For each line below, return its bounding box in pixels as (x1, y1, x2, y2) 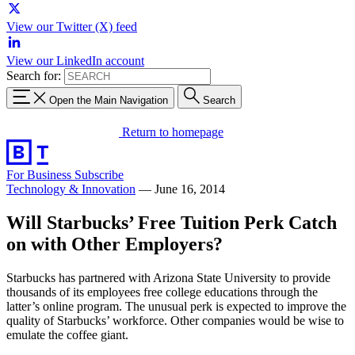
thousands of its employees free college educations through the (6, 284, 318, 299)
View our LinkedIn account (6, 54, 144, 67)
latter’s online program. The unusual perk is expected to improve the (6, 299, 346, 313)
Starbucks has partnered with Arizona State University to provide (6, 270, 330, 284)
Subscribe (74, 167, 124, 181)
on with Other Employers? (6, 233, 223, 254)
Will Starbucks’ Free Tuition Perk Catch (6, 212, 337, 233)
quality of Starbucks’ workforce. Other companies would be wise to (6, 313, 344, 327)
